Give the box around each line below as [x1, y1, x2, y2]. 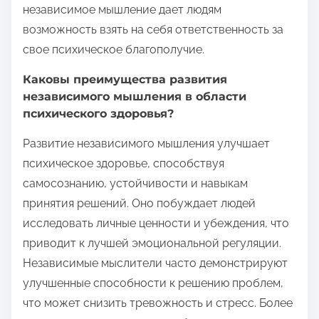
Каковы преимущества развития [23, 72, 227, 86]
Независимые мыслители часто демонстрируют [23, 256, 288, 270]
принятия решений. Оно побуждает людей [23, 196, 256, 210]
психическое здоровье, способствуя [23, 156, 224, 170]
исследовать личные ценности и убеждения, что [23, 216, 289, 230]
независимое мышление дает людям [23, 2, 221, 16]
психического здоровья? [23, 106, 174, 120]
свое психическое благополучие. [23, 42, 204, 56]
